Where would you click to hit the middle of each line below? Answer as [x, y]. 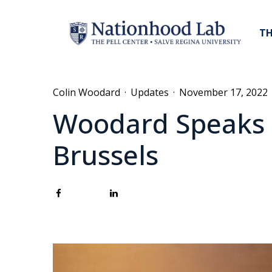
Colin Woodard [87, 92]
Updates [150, 92]
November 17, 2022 [223, 92]
